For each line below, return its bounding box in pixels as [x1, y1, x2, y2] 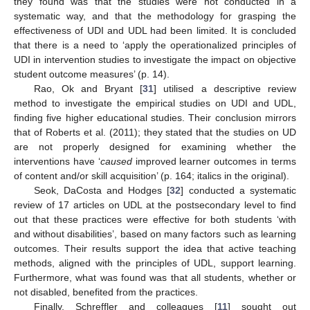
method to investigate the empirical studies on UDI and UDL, [14, 97, 296, 109]
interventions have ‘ [14, 155, 100, 167]
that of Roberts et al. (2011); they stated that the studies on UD [14, 126, 296, 138]
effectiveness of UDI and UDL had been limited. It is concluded [14, 24, 296, 36]
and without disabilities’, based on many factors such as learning [14, 228, 296, 239]
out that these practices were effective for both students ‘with [14, 213, 296, 225]
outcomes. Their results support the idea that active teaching [14, 242, 296, 254]
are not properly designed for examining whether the [14, 140, 296, 152]
